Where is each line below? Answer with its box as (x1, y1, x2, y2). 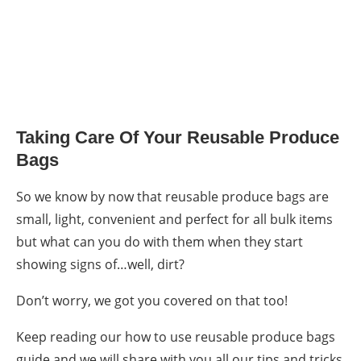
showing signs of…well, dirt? (16, 255, 185, 274)
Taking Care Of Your (16, 127, 182, 148)
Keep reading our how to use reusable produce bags (16, 328, 335, 346)
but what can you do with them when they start (16, 233, 303, 251)
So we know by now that (16, 188, 165, 206)
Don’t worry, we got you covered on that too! (16, 292, 288, 310)
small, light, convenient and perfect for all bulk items (16, 210, 333, 229)
